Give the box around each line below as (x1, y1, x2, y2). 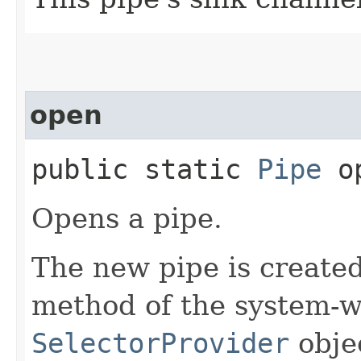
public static (31, 152, 257, 185)
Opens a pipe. (31, 201, 222, 234)
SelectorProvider (31, 326, 289, 359)
